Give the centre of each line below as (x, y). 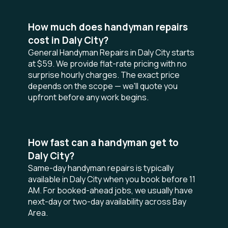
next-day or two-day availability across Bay (107, 202)
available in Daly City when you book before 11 (112, 179)
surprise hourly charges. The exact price (104, 75)
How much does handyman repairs (108, 27)
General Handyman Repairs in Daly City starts (111, 52)
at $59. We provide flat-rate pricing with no (107, 64)
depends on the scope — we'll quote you (103, 86)
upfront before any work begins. (88, 97)
